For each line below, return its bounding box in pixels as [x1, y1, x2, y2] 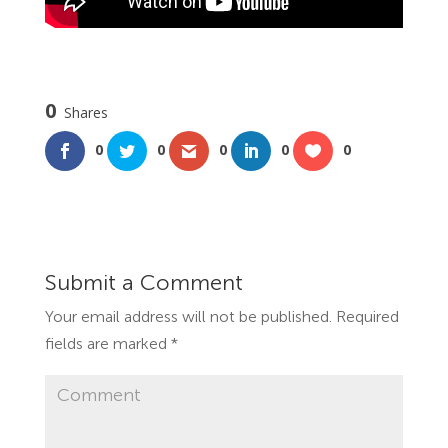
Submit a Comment [44, 273, 243, 296]
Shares [63, 103, 108, 123]
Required [331, 310, 399, 327]
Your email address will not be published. [44, 310, 332, 327]
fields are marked [44, 337, 171, 354]
